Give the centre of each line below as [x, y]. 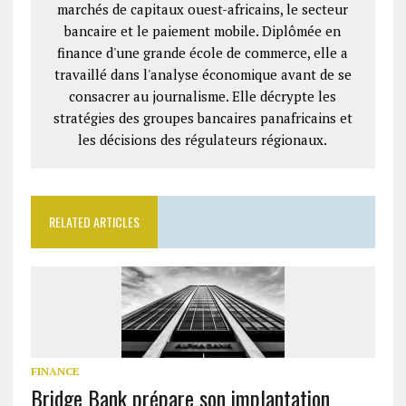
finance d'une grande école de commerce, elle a [203, 53]
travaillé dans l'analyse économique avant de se [203, 75]
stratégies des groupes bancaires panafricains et [203, 118]
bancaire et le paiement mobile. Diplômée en [203, 31]
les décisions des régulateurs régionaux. [203, 140]
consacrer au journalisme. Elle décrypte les [203, 97]
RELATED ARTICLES [94, 222]
